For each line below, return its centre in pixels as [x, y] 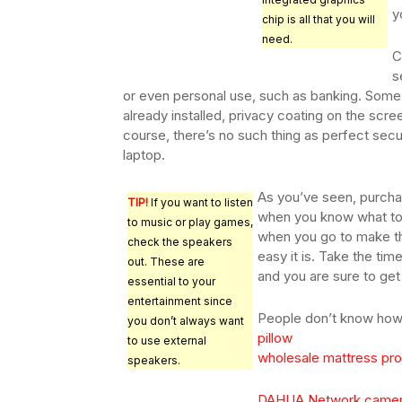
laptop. [144, 155]
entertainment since [180, 301]
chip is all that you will [319, 20]
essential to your [171, 282]
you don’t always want [186, 321]
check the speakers [180, 242]
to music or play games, [190, 223]
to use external [167, 341]
